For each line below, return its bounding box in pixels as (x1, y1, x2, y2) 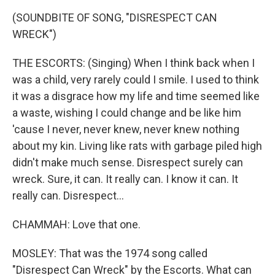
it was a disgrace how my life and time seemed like (12, 90, 260, 103)
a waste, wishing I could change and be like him (12, 106, 241, 119)
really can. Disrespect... (12, 189, 124, 202)
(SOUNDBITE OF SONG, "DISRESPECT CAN (12, 11, 217, 24)
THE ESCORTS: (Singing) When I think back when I (12, 56, 255, 69)
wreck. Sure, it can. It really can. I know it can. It (12, 172, 238, 185)
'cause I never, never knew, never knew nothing (12, 123, 239, 136)
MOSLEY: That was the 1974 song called (12, 247, 207, 260)
